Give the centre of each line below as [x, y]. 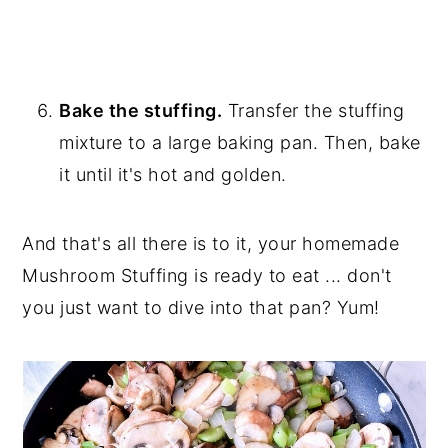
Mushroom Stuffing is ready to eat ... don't [207, 276]
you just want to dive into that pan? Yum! [201, 308]
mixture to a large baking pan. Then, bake [240, 143]
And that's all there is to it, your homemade [211, 244]
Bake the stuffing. [141, 111]
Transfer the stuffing [313, 111]
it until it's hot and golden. [173, 175]
